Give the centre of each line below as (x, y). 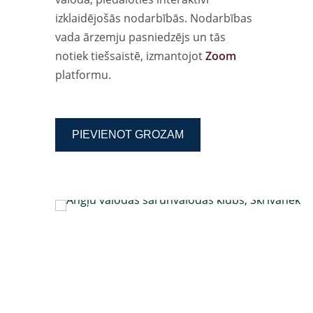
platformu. (83, 74)
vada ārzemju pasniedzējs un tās (140, 37)
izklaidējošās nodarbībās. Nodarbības (154, 18)
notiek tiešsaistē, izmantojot (130, 56)
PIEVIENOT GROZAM (128, 134)
